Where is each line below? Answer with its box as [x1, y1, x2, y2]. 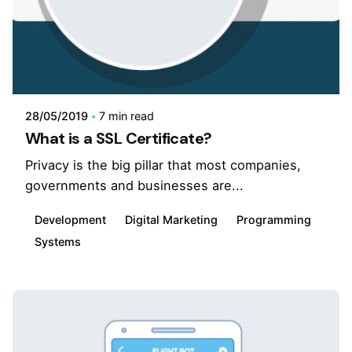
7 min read [99, 109, 154, 123]
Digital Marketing [125, 212, 218, 226]
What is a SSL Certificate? [25, 128, 212, 149]
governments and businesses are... [25, 178, 244, 194]
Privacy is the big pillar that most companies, [25, 157, 301, 174]
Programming [236, 212, 311, 226]
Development [35, 212, 106, 226]
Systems [35, 234, 81, 248]
